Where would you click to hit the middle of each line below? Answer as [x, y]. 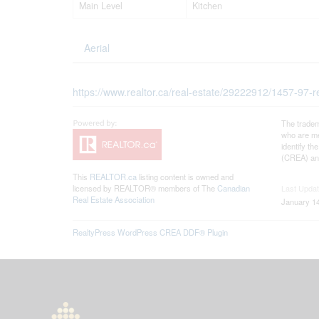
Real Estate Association [114, 199]
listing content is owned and [185, 176]
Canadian [234, 188]
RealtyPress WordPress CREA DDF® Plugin [150, 232]
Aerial [97, 47]
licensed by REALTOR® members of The [145, 188]
